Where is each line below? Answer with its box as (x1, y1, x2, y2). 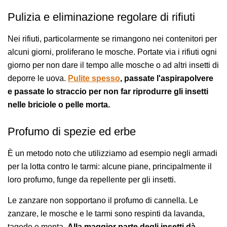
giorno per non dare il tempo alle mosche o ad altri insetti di (8, 60, 219, 69)
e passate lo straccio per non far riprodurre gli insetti (8, 87, 208, 96)
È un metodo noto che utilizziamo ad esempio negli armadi (8, 148, 217, 158)
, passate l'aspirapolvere (120, 73, 213, 83)
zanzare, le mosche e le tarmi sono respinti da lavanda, (8, 209, 205, 218)
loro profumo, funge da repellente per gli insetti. (8, 175, 176, 184)
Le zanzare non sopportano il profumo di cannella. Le (8, 196, 198, 205)
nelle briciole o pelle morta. (8, 100, 110, 109)
